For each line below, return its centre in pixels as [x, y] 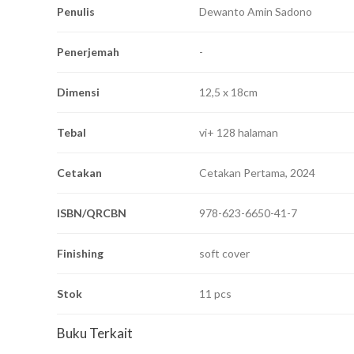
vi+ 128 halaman [239, 133]
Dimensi [78, 92]
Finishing [80, 254]
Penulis [76, 12]
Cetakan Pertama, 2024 [257, 173]
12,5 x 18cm [228, 92]
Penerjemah [88, 52]
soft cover [224, 254]
